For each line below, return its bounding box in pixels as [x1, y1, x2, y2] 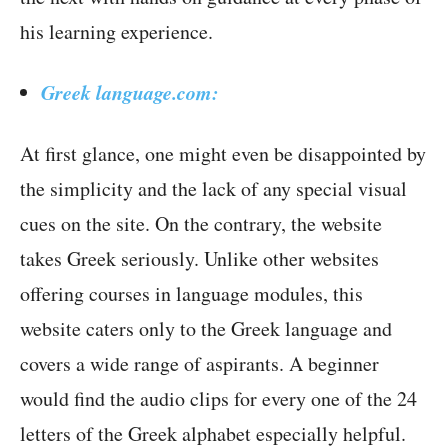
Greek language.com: [41, 78, 219, 107]
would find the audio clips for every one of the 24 [20, 385, 417, 413]
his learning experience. [20, 18, 213, 46]
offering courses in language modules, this [20, 280, 363, 308]
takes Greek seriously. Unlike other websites [20, 245, 379, 273]
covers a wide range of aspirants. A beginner [20, 350, 379, 378]
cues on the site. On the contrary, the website [20, 210, 382, 238]
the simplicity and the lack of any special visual [20, 175, 407, 203]
